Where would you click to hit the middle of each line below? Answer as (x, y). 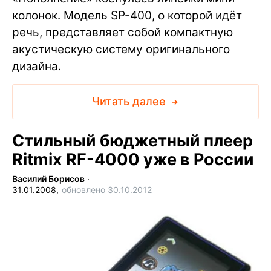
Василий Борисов (48, 179)
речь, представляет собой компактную (122, 32)
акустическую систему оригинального (121, 49)
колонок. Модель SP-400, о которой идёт (127, 15)
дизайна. (37, 66)
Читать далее (130, 101)
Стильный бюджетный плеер (132, 141)
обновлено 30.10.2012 (107, 190)
